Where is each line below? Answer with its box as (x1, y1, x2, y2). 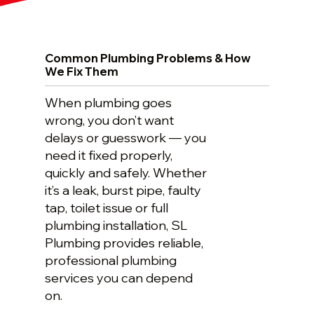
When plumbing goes (45, 94, 172, 111)
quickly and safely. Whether (45, 164, 207, 181)
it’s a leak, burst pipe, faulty (45, 182, 202, 198)
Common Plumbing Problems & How (45, 50, 252, 66)
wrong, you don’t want (45, 111, 175, 128)
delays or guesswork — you (45, 129, 207, 146)
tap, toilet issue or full (45, 199, 169, 216)
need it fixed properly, (45, 146, 173, 163)
